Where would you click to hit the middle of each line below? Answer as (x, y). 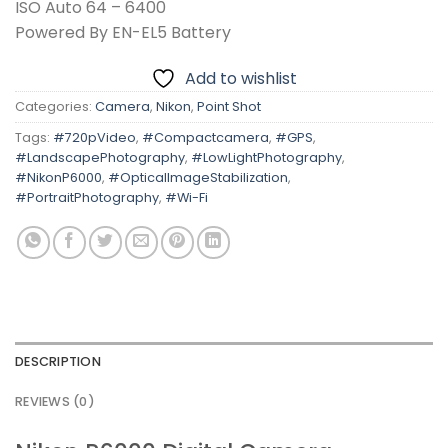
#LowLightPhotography (266, 157)
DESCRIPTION (58, 361)
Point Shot (229, 106)
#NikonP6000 (58, 177)
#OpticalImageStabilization (198, 177)
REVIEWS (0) (55, 401)
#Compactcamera (205, 137)
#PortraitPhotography (87, 197)
